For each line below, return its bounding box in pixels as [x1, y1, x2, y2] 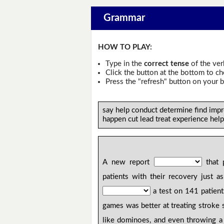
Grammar [103, 13, 145, 23]
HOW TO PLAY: [98, 43, 152, 51]
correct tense [143, 59, 189, 67]
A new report [102, 158, 154, 166]
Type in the [105, 59, 144, 67]
